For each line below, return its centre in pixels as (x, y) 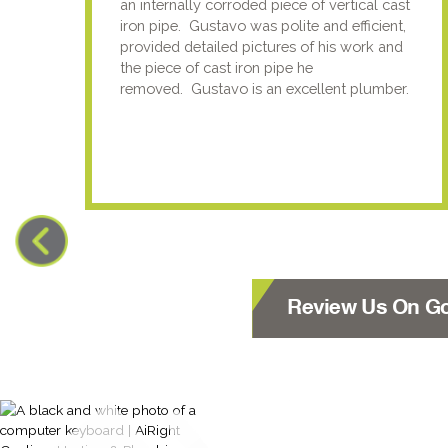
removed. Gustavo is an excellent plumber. (265, 88)
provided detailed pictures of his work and (262, 46)
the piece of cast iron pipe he (217, 67)
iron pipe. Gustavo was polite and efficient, (263, 25)
